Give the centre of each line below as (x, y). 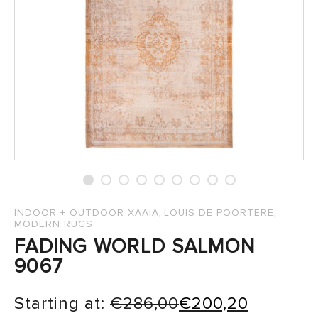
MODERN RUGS (54, 224)
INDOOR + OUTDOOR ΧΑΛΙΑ (87, 213)
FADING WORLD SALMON (135, 247)
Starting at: (62, 304)
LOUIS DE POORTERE (219, 213)
